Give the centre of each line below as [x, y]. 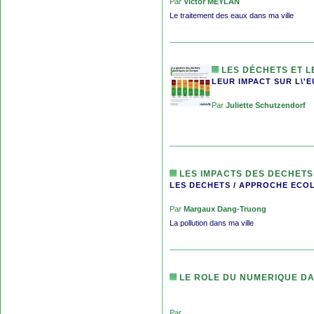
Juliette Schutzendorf [266, 105]
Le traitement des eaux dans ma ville [232, 15]
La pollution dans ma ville [212, 223]
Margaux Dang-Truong [225, 209]
